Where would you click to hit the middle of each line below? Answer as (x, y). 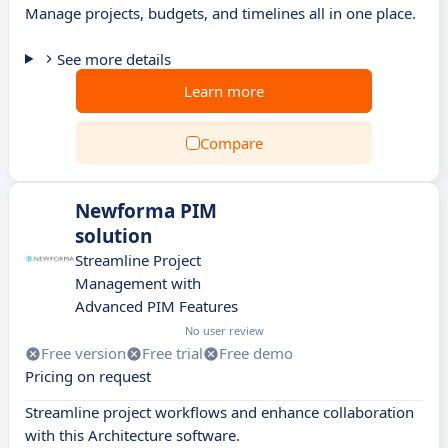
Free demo (256, 353)
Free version (83, 353)
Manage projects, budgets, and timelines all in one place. (220, 13)
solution (113, 236)
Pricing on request (88, 376)
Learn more (224, 91)
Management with (138, 283)
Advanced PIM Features (156, 306)
